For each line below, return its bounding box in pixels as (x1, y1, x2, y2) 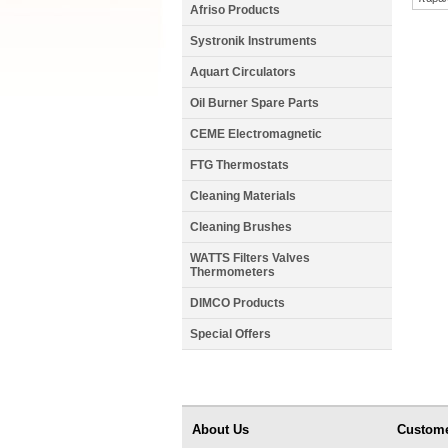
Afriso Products (190, 3, 280, 17)
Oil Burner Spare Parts (190, 96, 319, 110)
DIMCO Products (190, 296, 285, 310)
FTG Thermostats (190, 158, 289, 172)
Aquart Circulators (190, 65, 296, 79)
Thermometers (190, 265, 275, 279)
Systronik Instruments (190, 34, 317, 48)
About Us (192, 422, 249, 437)
